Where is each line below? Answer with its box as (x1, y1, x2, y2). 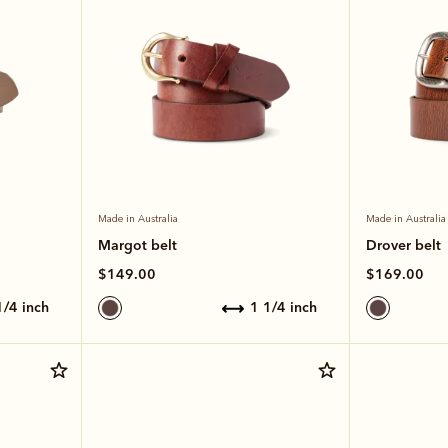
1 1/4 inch (258, 298, 317, 317)
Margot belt (97, 235, 177, 254)
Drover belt (365, 235, 441, 254)
